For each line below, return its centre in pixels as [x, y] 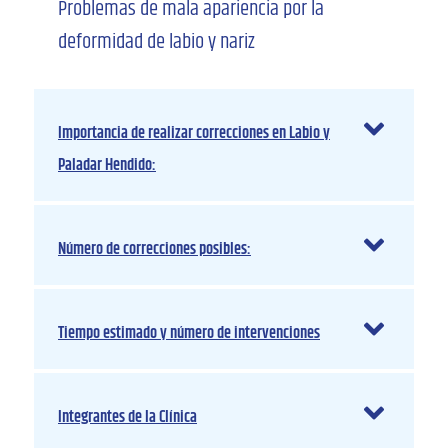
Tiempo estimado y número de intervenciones [189, 334]
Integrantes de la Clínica [127, 418]
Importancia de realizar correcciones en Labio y [194, 134]
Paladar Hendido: [107, 166]
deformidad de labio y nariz [156, 41]
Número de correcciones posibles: [154, 250]
